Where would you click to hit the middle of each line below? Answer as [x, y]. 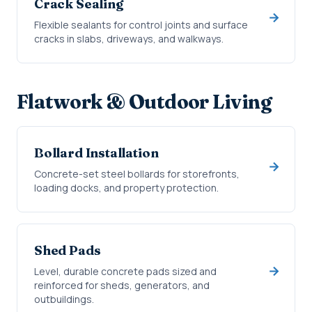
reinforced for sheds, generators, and [122, 285]
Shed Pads [68, 250]
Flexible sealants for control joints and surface [141, 25]
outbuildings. [64, 299]
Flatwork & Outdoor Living [144, 102]
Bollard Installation [96, 153]
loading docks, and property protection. [126, 188]
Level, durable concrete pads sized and [125, 271]
